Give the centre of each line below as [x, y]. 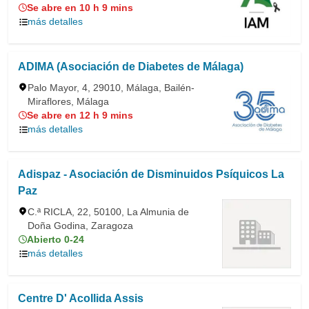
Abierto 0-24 [56, 239]
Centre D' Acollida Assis [81, 298]
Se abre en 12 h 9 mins [80, 115]
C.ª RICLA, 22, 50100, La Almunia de [108, 212]
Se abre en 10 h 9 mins [80, 8]
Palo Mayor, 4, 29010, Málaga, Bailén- [111, 88]
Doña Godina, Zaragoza [80, 226]
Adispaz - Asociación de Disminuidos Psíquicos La [151, 174]
